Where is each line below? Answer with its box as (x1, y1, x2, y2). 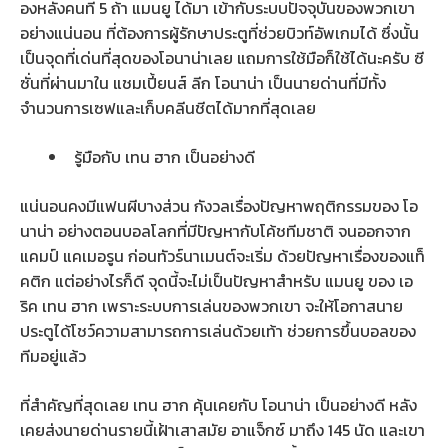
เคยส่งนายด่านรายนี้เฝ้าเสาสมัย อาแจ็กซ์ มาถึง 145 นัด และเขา (20, 417, 425, 442)
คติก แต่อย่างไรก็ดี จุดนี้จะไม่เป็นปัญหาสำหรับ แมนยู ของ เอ (20, 268, 413, 293)
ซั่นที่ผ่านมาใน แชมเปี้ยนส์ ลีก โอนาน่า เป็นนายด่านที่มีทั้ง (20, 70, 386, 95)
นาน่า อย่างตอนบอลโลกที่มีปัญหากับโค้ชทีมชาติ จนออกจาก (20, 218, 411, 243)
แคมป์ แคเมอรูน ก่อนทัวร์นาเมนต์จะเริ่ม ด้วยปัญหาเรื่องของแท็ (20, 243, 425, 268)
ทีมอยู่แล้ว (20, 343, 86, 368)
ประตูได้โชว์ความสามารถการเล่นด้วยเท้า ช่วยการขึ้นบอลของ (20, 318, 416, 343)
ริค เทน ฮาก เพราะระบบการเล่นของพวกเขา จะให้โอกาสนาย (20, 293, 403, 318)
